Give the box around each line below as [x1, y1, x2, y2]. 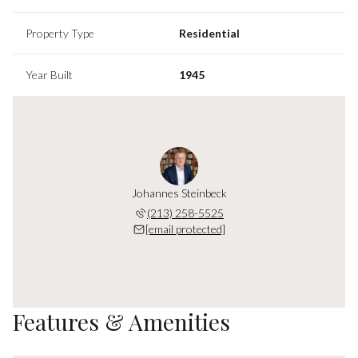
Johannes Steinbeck [131, 185, 227, 200]
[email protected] [145, 221, 225, 236]
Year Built [26, 67, 73, 82]
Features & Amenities [13, 306, 230, 336]
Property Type [26, 26, 94, 40]
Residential [179, 26, 240, 40]
